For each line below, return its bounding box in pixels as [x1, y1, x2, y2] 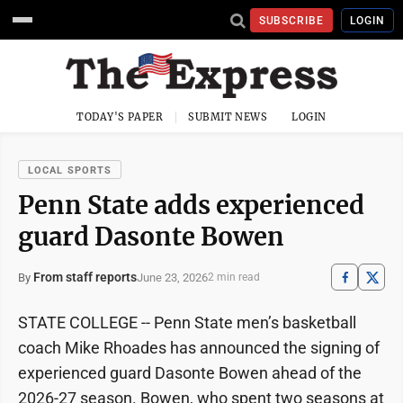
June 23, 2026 [137, 270, 208, 284]
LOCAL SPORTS [28, 165, 112, 176]
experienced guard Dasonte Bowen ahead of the [18, 363, 362, 382]
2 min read [208, 271, 260, 283]
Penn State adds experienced [18, 190, 364, 220]
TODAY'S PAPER [76, 111, 164, 123]
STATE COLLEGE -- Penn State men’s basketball [18, 313, 356, 332]
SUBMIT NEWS [188, 111, 268, 123]
